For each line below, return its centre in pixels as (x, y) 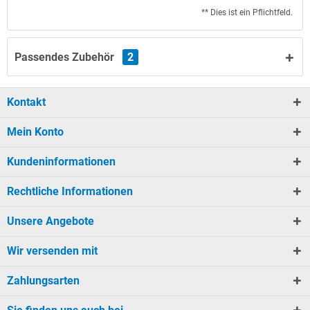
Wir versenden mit (52, 250)
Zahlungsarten (43, 280)
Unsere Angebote (51, 221)
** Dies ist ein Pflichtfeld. (247, 12)
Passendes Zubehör (66, 57)
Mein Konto (35, 131)
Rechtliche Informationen (70, 191)
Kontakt (26, 102)
